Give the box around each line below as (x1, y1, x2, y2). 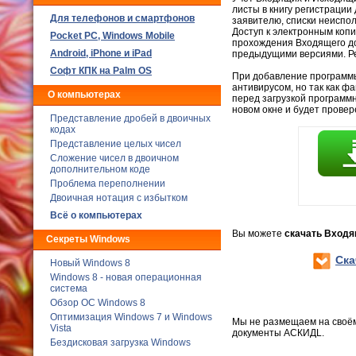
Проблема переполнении (50, 178, 165, 189)
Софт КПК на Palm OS (50, 65, 152, 76)
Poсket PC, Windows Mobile (50, 30, 175, 41)
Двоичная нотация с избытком (50, 192, 188, 203)
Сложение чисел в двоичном (50, 153, 179, 164)
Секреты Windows (46, 234, 130, 245)
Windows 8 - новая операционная (50, 272, 202, 283)
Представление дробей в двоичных (50, 113, 211, 124)
